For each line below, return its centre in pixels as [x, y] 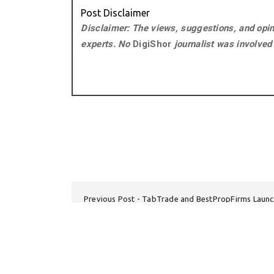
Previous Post [109, 198]
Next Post [194, 210]
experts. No [107, 44]
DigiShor [152, 44]
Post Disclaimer [116, 13]
